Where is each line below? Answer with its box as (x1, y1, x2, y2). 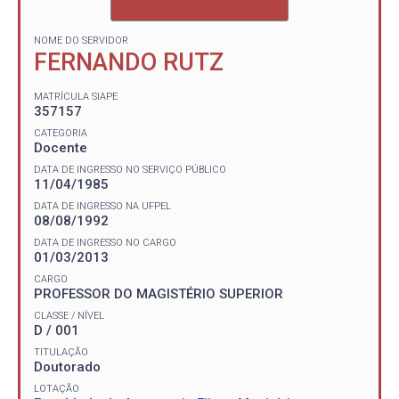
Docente (34, 139, 87, 156)
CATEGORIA (34, 126, 87, 139)
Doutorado (34, 358, 101, 375)
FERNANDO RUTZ (34, 48, 224, 77)
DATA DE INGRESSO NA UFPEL (34, 199, 171, 212)
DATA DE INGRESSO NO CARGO (34, 236, 176, 248)
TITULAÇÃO (34, 346, 88, 358)
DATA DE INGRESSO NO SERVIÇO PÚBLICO (34, 163, 226, 175)
